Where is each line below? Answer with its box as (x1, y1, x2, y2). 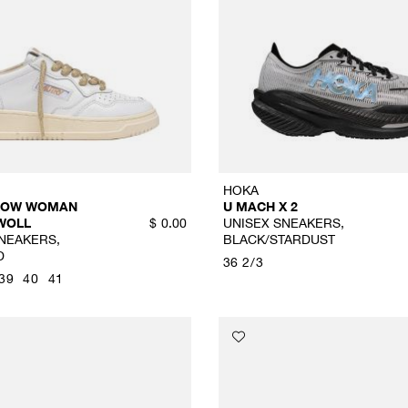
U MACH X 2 (222, 198, 298, 214)
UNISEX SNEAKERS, (222, 214, 344, 230)
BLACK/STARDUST (222, 230, 335, 247)
